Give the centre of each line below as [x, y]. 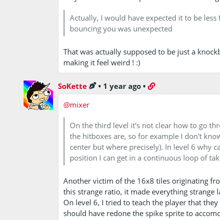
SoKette [73, 86]
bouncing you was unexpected [121, 28]
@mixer [77, 104]
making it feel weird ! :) [102, 62]
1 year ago [122, 86]
